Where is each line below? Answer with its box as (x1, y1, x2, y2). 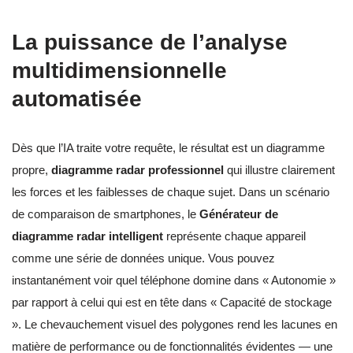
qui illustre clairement (224, 162, 335, 176)
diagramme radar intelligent (12, 229, 163, 243)
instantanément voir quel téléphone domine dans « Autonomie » (12, 273, 336, 287)
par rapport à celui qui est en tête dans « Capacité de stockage (12, 295, 332, 309)
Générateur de (199, 206, 278, 221)
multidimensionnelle (12, 58, 227, 83)
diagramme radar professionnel (51, 162, 224, 176)
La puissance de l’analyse (12, 29, 288, 54)
